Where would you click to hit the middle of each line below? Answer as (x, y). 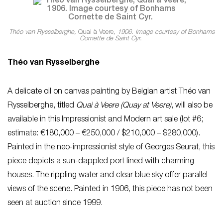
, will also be (192, 106)
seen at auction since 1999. (56, 203)
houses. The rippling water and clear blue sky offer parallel (108, 175)
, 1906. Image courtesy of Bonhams (164, 32)
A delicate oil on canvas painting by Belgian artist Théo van (109, 92)
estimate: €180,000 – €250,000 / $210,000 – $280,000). (104, 134)
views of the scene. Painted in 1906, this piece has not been (110, 189)
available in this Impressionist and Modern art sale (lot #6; (105, 120)
